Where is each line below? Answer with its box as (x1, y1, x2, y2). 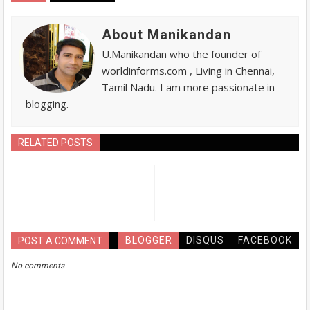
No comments (11, 260, 64, 271)
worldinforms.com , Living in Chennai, (102, 63, 275, 77)
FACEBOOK (238, 234, 292, 246)
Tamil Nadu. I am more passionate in (102, 80, 275, 94)
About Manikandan (102, 26, 231, 43)
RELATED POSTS (18, 136, 93, 148)
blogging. (26, 96, 69, 111)
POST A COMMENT (18, 235, 102, 246)
